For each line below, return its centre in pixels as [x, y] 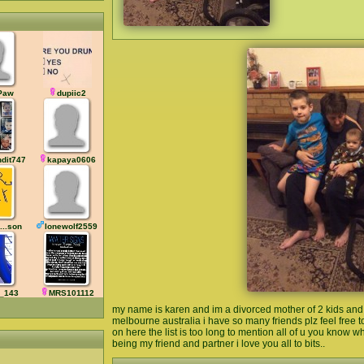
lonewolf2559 [71, 226]
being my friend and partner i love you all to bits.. [219, 344]
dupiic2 [71, 93]
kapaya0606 [71, 160]
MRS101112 [71, 293]
